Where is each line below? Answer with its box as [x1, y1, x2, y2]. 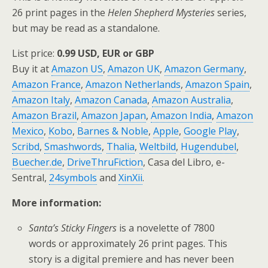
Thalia [106, 140, 135, 153]
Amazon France [12, 78, 81, 91]
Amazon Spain [185, 78, 249, 91]
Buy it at [12, 62, 51, 75]
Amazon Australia [152, 93, 231, 106]
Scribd [12, 140, 39, 153]
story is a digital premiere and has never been [29, 252, 234, 266]
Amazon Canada [75, 93, 147, 106]
